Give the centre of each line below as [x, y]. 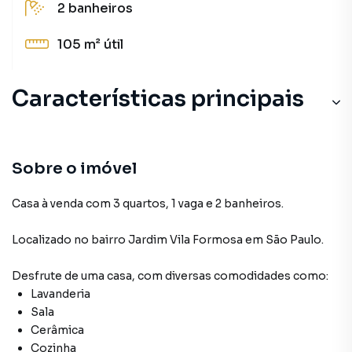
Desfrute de [46, 276]
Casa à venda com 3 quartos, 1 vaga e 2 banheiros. [148, 203]
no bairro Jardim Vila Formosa [158, 240]
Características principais [158, 99]
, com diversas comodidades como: [230, 276]
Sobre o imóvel [74, 169]
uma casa [106, 276]
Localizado [42, 240]
